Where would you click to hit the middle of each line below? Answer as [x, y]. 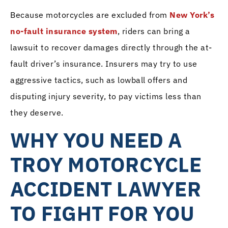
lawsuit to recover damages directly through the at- [111, 47]
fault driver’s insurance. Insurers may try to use [104, 63]
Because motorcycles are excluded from [90, 15]
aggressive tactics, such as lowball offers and [99, 80]
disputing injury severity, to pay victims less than [106, 96]
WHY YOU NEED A [96, 140]
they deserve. [37, 112]
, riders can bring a [154, 31]
